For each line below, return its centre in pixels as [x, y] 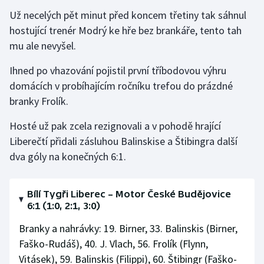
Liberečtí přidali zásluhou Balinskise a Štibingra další [123, 141]
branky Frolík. [39, 101]
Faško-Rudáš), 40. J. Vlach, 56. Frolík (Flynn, [113, 244]
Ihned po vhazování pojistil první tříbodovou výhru [118, 70]
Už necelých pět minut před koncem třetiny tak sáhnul [128, 15]
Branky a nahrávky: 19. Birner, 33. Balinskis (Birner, [128, 228]
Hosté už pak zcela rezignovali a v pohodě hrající [115, 126]
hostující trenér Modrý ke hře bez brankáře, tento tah [126, 30]
